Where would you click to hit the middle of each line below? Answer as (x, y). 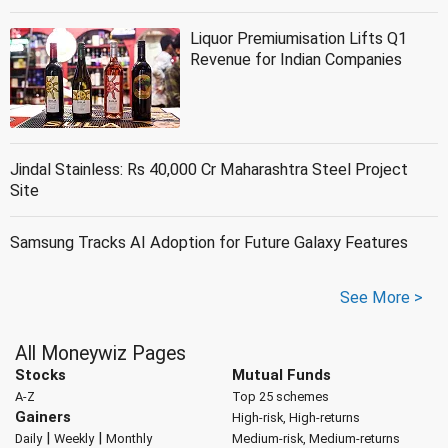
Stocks (40, 375)
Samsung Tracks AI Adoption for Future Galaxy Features (209, 243)
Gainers (43, 417)
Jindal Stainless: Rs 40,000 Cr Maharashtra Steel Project (209, 170)
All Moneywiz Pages (100, 354)
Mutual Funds (281, 375)
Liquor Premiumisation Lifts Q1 (298, 39)
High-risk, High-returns (295, 418)
